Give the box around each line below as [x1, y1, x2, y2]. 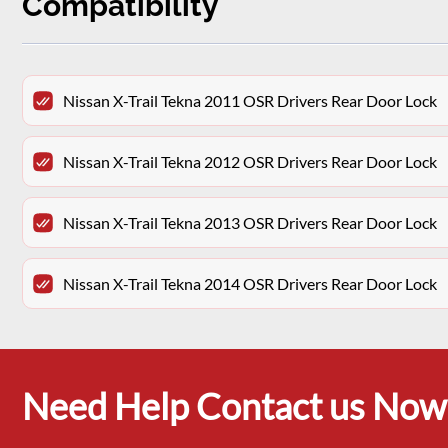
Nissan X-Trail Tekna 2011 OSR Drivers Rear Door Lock [63, 91, 437, 110]
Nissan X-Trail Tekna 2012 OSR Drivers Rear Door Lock [63, 152, 437, 171]
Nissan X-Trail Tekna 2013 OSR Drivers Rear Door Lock [63, 213, 437, 232]
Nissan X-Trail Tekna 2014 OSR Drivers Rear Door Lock [63, 274, 437, 293]
